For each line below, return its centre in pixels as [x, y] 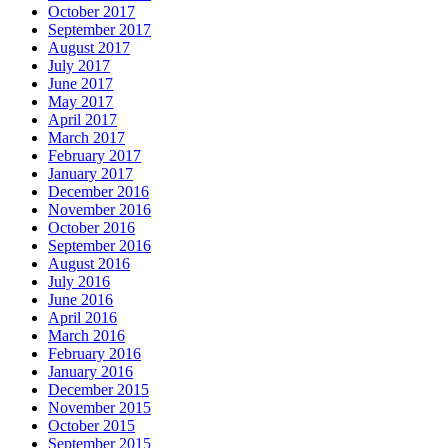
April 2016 [82, 317]
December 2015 [98, 389]
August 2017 [89, 47]
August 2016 [89, 263]
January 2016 [90, 371]
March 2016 [86, 335]
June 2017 [80, 83]
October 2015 [91, 425]
